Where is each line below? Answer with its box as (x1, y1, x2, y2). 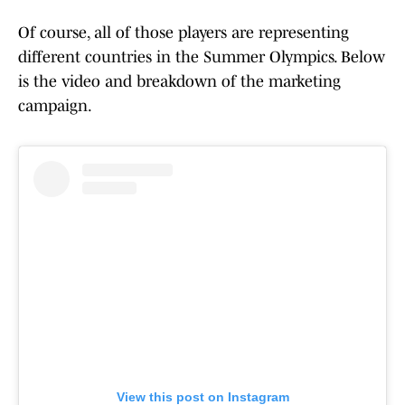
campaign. (18, 97, 92, 116)
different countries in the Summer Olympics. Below (18, 48, 385, 67)
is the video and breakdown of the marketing (18, 72, 341, 91)
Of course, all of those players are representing (18, 24, 349, 42)
